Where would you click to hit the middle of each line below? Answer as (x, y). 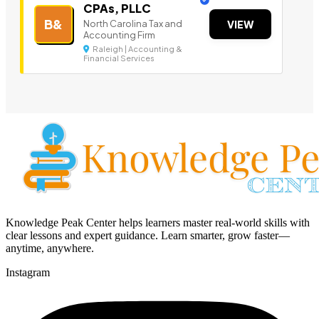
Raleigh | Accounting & (137, 49)
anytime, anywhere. (50, 249)
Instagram (28, 273)
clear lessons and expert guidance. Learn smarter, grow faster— (148, 236)
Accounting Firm (119, 35)
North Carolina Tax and (133, 24)
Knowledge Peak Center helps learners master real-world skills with (158, 223)
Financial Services (119, 58)
